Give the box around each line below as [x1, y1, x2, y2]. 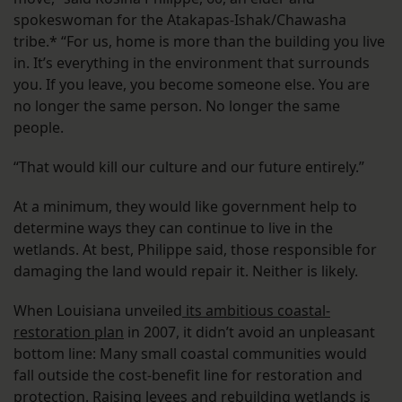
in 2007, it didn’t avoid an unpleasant [124, 322, 375, 343]
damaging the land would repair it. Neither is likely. [13, 261, 358, 282]
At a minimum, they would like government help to [13, 197, 357, 217]
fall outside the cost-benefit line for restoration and [13, 365, 363, 386]
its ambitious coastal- [182, 301, 330, 321]
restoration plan [13, 322, 124, 343]
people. [13, 118, 64, 138]
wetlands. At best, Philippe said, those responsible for [13, 240, 377, 260]
